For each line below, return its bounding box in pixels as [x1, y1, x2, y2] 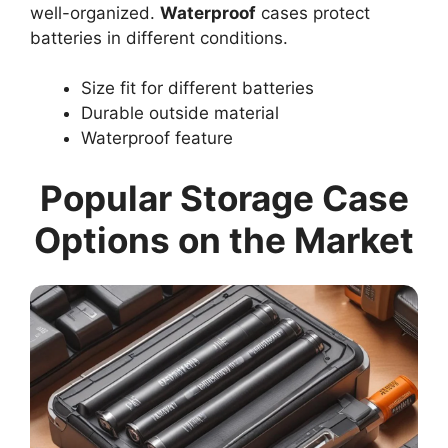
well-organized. [30, 2, 160, 23]
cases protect [256, 2, 370, 23]
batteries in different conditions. [30, 27, 288, 48]
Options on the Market [34, 218, 414, 261]
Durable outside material [81, 103, 279, 124]
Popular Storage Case [39, 176, 409, 219]
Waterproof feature [81, 128, 233, 149]
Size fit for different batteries [81, 78, 314, 99]
